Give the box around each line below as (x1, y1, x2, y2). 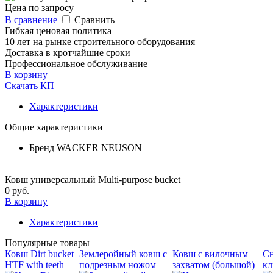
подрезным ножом (79, 259, 156, 270)
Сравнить (74, 14, 115, 25)
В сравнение (5, 14, 60, 25)
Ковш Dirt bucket (5, 248, 74, 259)
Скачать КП (5, 80, 54, 91)
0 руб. (5, 185, 29, 196)
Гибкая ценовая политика (5, 25, 112, 36)
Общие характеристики (5, 121, 103, 132)
